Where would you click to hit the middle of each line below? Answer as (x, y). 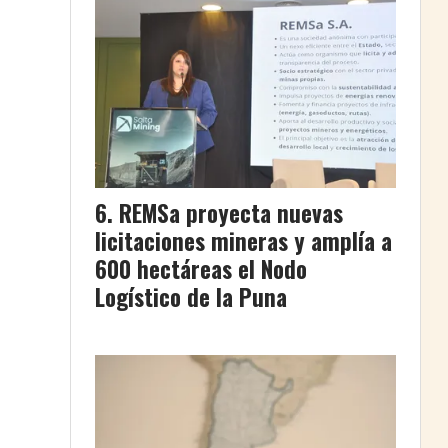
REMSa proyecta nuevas (231, 213)
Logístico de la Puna (191, 297)
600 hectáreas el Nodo (201, 269)
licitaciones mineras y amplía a (243, 241)
